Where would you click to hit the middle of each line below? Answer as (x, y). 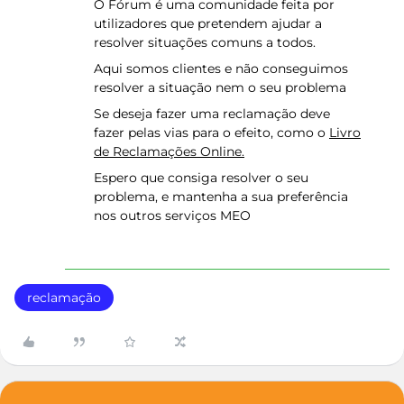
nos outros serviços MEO (172, 216)
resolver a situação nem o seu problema (220, 87)
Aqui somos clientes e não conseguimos (221, 69)
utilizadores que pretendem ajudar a (208, 23)
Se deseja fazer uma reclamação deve (212, 114)
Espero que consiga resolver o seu (201, 178)
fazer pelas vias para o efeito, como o (211, 133)
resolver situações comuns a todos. (205, 42)
